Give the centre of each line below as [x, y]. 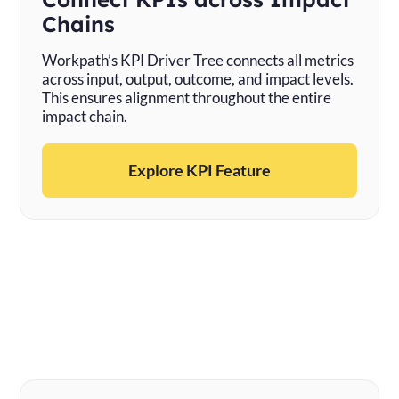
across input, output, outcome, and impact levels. [198, 79]
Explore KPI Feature [199, 170]
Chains [79, 24]
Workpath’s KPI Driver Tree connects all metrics [198, 60]
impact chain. [85, 116]
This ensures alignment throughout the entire [187, 98]
